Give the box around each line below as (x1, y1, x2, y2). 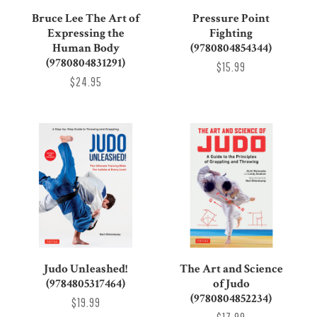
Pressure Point (192, 10, 270, 26)
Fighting (209, 25, 253, 41)
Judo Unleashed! (44, 260, 128, 277)
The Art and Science (179, 260, 283, 277)
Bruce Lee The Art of (32, 10, 140, 26)
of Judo (212, 275, 250, 292)
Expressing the (47, 25, 125, 41)
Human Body (52, 40, 120, 56)
